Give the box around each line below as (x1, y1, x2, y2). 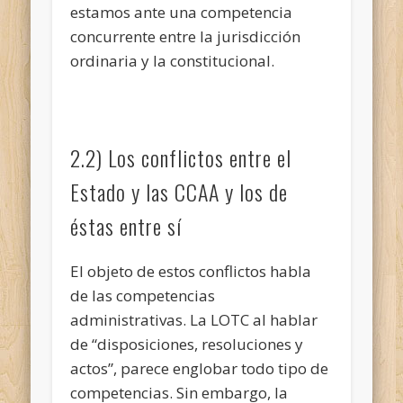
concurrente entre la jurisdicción (70, 25, 301, 47)
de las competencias (70, 284, 216, 306)
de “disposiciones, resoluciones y (70, 333, 304, 354)
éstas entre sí (70, 209, 183, 242)
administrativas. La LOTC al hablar (70, 309, 318, 330)
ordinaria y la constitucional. (70, 49, 275, 71)
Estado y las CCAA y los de (70, 175, 289, 208)
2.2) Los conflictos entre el (70, 140, 292, 174)
